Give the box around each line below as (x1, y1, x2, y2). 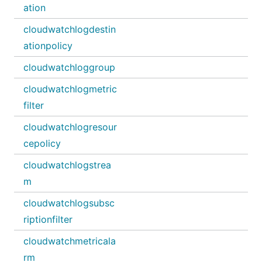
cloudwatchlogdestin (23, 23, 116, 35)
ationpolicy (23, 40, 73, 51)
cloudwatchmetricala (23, 235, 116, 247)
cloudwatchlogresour (23, 121, 117, 133)
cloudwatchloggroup (23, 61, 115, 73)
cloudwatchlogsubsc (23, 197, 115, 209)
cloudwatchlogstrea (23, 159, 111, 171)
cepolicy (23, 137, 61, 149)
